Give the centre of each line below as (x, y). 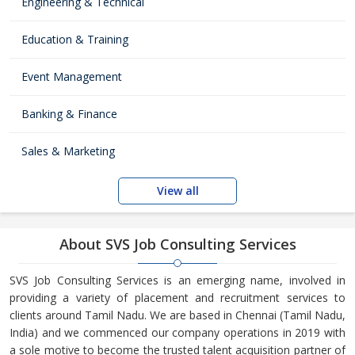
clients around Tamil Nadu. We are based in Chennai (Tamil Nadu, (177, 315)
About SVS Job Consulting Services (177, 244)
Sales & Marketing (68, 151)
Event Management (72, 76)
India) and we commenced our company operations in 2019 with (177, 332)
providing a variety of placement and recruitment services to (177, 298)
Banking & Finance (69, 114)
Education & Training (75, 39)
